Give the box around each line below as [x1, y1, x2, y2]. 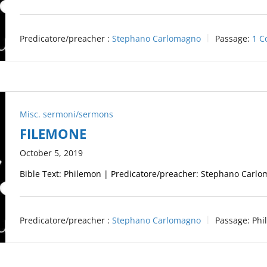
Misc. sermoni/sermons [20, 108, 114, 120]
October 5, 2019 [20, 147, 83, 159]
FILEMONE [20, 124, 87, 142]
